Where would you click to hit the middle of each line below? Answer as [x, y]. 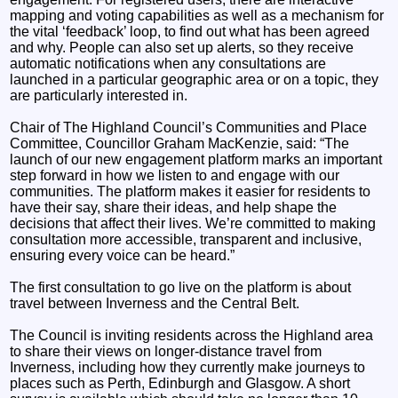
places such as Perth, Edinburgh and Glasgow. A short [180, 383]
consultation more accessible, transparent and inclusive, [186, 239]
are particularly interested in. [99, 95]
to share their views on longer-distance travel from [166, 351]
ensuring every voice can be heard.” [123, 255]
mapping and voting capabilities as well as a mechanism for [197, 15]
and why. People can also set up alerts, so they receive [182, 47]
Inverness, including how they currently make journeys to [188, 367]
